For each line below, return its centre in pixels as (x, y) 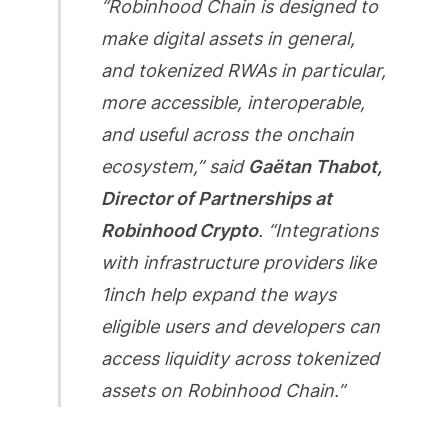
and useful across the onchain (227, 135)
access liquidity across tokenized (239, 359)
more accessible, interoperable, (232, 103)
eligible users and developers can (240, 327)
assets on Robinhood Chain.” (222, 391)
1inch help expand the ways (218, 295)
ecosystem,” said (174, 167)
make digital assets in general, (227, 39)
